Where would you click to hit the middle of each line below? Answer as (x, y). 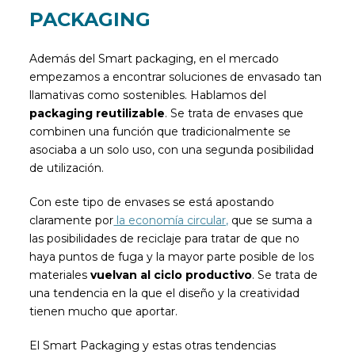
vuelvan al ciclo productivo (172, 275)
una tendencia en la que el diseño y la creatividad (165, 293)
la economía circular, (171, 220)
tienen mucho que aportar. (104, 311)
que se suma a (271, 220)
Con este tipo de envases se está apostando (152, 202)
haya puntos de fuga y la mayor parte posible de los (172, 256)
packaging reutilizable (97, 113)
